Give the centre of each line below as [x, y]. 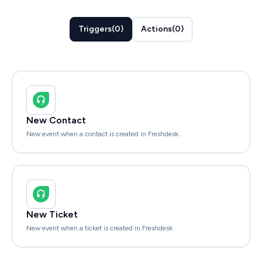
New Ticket [52, 214]
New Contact [56, 120]
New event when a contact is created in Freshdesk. [103, 134]
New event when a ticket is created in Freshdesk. [100, 228]
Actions [156, 29]
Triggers [95, 29]
